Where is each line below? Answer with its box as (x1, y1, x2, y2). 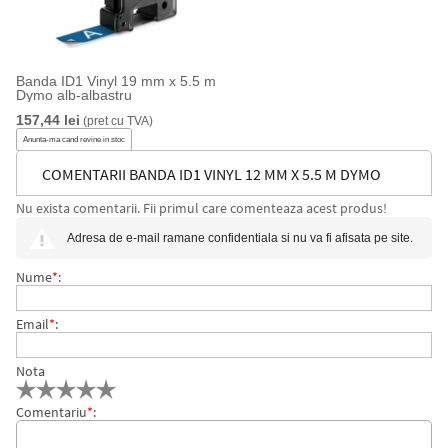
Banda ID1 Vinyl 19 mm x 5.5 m (15, 73, 216, 89)
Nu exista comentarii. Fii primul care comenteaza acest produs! (15, 200, 387, 217)
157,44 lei (15, 112, 80, 128)
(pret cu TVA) (79, 114, 153, 128)
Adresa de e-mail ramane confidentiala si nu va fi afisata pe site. (66, 231, 413, 245)
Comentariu (15, 403, 87, 421)
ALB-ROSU (41, 210, 112, 230)
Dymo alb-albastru (15, 87, 132, 103)
